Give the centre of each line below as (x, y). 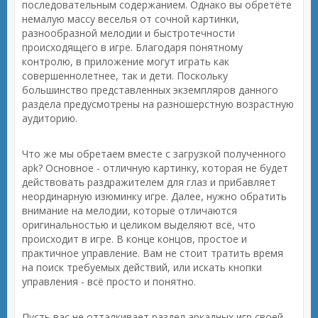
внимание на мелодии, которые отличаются (130, 210)
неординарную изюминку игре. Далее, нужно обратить (154, 196)
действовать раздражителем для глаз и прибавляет (149, 182)
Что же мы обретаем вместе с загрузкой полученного (154, 154)
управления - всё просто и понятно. (109, 281)
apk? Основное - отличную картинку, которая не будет (155, 168)
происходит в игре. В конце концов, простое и (135, 239)
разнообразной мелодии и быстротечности (128, 33)
